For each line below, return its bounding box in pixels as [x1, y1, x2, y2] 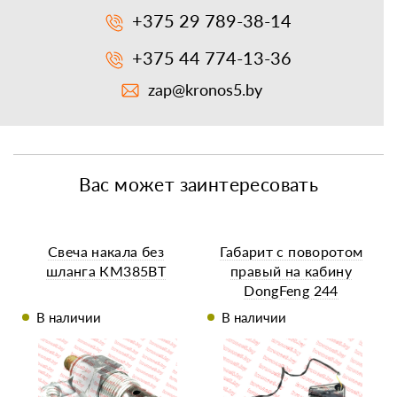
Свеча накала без [48, 243, 164, 261]
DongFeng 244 [244, 282, 339, 300]
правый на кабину [230, 262, 352, 280]
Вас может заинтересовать [78, 173, 319, 196]
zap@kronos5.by [147, 80, 262, 100]
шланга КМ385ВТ [45, 262, 167, 280]
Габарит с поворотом [219, 243, 363, 261]
